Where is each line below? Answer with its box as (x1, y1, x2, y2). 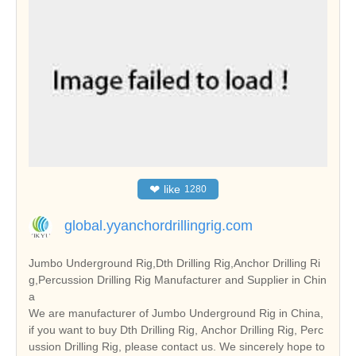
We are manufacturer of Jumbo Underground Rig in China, (29, 306, 323, 319)
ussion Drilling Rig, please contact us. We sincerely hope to (29, 339, 325, 353)
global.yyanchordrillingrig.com (64, 217, 253, 234)
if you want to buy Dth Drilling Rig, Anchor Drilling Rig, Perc (29, 323, 323, 336)
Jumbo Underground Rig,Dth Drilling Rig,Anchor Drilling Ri (29, 256, 320, 269)
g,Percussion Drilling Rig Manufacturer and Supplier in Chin (29, 273, 327, 286)
